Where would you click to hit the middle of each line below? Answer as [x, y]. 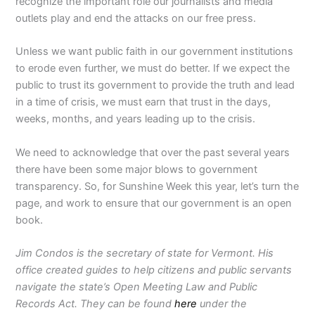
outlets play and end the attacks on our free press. [136, 19]
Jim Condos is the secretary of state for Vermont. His [145, 253]
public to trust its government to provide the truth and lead [155, 85]
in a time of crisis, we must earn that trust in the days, [143, 102]
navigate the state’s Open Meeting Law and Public [137, 287]
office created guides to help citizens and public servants [154, 270]
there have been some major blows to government [137, 169]
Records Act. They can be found [95, 304]
